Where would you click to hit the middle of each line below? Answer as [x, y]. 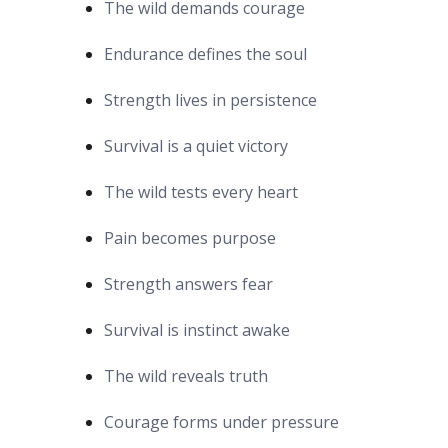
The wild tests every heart [201, 191]
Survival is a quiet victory [196, 145]
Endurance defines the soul [205, 53]
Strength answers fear [188, 283]
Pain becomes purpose [190, 237]
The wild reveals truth [186, 375]
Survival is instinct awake [197, 329]
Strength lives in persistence [210, 99]
